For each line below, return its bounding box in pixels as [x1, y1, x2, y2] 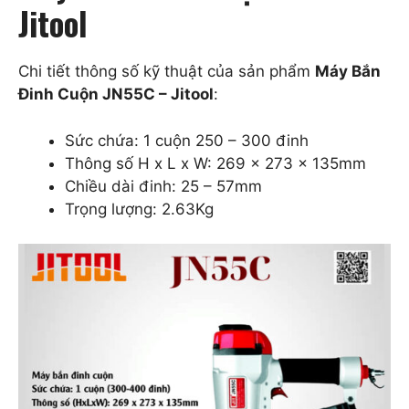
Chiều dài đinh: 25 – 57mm [65, 176, 262, 195]
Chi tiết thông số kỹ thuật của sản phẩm [18, 62, 315, 81]
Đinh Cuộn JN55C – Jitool [18, 85, 214, 104]
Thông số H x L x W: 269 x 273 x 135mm [65, 153, 366, 173]
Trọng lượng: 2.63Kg [65, 199, 214, 218]
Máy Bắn [315, 62, 381, 81]
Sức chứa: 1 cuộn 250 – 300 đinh [65, 131, 309, 150]
